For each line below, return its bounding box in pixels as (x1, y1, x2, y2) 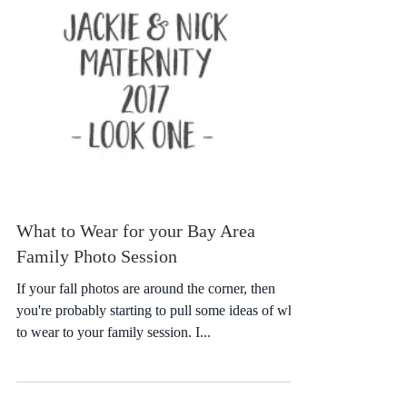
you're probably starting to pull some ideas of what (16, 368, 305, 383)
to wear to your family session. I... (16, 390, 211, 405)
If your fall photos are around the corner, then (16, 346, 275, 362)
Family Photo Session (16, 312, 177, 332)
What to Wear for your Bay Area (16, 286, 255, 306)
